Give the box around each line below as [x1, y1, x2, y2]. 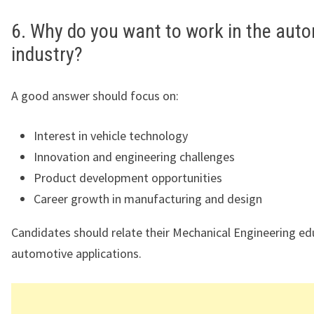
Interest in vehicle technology [34, 128, 188, 144]
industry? [11, 43, 83, 67]
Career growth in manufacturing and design [34, 191, 262, 207]
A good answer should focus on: [11, 88, 179, 104]
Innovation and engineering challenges [34, 149, 235, 165]
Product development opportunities [34, 170, 222, 186]
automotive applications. [11, 245, 142, 262]
